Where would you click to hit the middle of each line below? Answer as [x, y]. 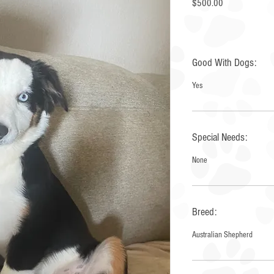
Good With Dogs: [224, 63]
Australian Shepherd [222, 235]
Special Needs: [220, 137]
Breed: [204, 212]
